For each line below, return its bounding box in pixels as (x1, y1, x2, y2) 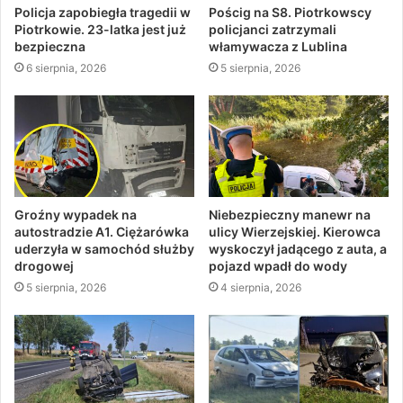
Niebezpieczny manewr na (209, 206, 371, 222)
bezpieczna (14, 39, 85, 55)
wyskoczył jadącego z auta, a (209, 240, 387, 256)
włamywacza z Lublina (209, 39, 347, 55)
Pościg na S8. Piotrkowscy (209, 4, 372, 21)
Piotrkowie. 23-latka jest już (14, 22, 186, 38)
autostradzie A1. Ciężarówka (14, 223, 189, 239)
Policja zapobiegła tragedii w (14, 4, 191, 21)
